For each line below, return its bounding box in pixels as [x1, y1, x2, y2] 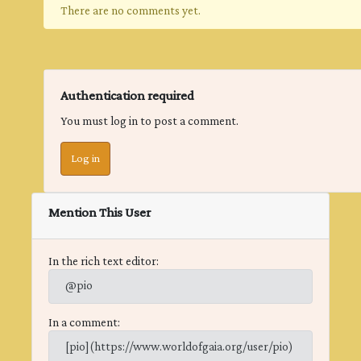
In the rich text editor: [48, 251, 159, 273]
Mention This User [48, 201, 151, 225]
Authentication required [60, 84, 194, 108]
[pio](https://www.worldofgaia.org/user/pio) [65, 336, 293, 359]
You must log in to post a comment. [60, 110, 239, 133]
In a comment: [48, 312, 120, 334]
